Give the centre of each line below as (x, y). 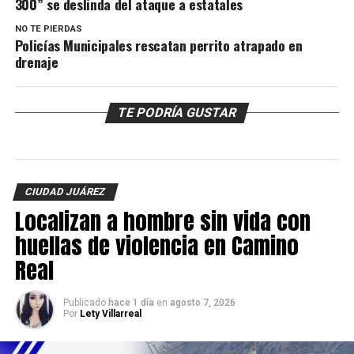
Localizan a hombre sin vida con (162, 221)
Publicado (84, 303)
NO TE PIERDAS (48, 29)
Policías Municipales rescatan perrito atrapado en (158, 45)
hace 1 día (131, 303)
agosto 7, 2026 (202, 303)
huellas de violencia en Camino (156, 246)
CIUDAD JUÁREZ (65, 192)
